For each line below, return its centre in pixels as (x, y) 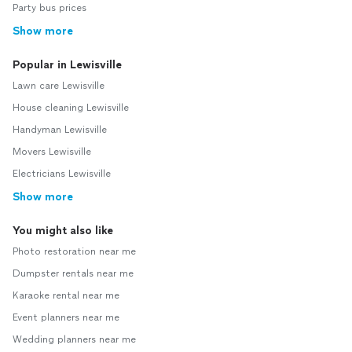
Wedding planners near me (74, 340)
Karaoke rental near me (66, 296)
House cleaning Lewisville (71, 108)
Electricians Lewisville (62, 174)
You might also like (63, 231)
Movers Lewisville (52, 152)
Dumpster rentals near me (73, 274)
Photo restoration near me (74, 252)
